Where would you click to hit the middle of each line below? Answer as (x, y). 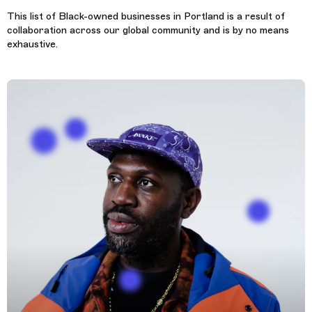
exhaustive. (32, 44)
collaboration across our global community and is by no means (148, 30)
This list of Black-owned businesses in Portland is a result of (146, 16)
